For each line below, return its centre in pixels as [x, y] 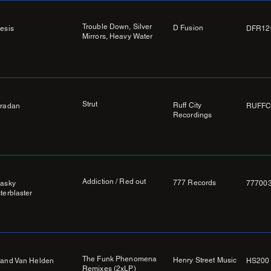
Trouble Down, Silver [117, 27]
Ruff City [188, 106]
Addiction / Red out [114, 182]
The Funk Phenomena [120, 259]
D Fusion [188, 28]
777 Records [195, 183]
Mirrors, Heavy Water [118, 37]
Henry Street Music [205, 260]
